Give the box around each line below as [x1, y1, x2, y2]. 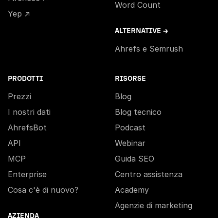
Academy [115, 185, 149, 195]
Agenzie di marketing [115, 200, 192, 211]
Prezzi [8, 91, 31, 102]
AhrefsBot [8, 123, 47, 133]
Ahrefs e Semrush [115, 44, 183, 54]
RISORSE [115, 75, 146, 83]
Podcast [115, 123, 145, 133]
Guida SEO [115, 154, 154, 164]
